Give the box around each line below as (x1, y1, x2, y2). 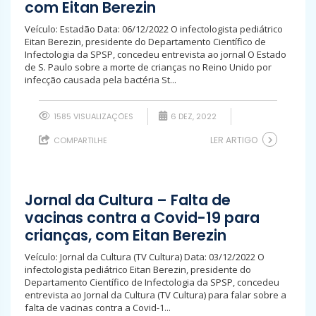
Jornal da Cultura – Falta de (25, 190, 231, 210)
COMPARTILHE (51, 135, 107, 146)
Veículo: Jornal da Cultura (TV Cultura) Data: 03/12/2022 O (25, 250, 265, 263)
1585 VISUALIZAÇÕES (51, 111, 133, 122)
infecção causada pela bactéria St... (25, 73, 176, 86)
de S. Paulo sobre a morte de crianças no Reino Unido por (25, 61, 272, 73)
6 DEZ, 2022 (169, 111, 217, 122)
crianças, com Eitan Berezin (25, 225, 226, 245)
